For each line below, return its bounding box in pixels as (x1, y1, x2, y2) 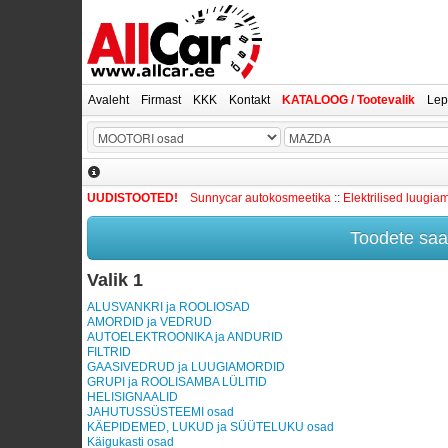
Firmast (141, 93, 181, 107)
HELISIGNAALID (87, 390, 178, 404)
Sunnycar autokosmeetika (190, 191, 331, 205)
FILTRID (87, 345, 131, 359)
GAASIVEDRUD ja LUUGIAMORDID (87, 360, 285, 374)
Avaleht (88, 93, 129, 107)
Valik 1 (87, 270, 143, 290)
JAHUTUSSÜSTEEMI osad (87, 405, 234, 419)
